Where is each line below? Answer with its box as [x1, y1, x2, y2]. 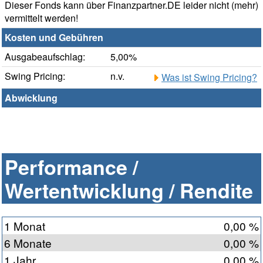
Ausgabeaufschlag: [5, 50, 85, 64]
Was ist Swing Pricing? [161, 70, 257, 85]
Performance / [5, 153, 138, 181]
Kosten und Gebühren [5, 31, 103, 45]
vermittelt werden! [5, 11, 78, 25]
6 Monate [4, 235, 52, 251]
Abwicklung [5, 91, 58, 105]
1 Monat [4, 218, 45, 234]
